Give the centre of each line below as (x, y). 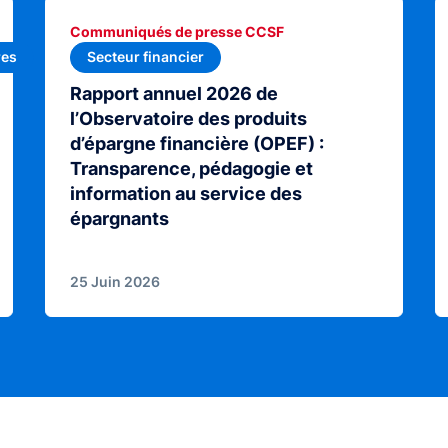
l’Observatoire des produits (188, 118)
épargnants (119, 218)
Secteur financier (145, 57)
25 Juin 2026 (114, 281)
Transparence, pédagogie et (191, 168)
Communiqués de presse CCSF (176, 32)
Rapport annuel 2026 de (173, 93)
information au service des (185, 193)
